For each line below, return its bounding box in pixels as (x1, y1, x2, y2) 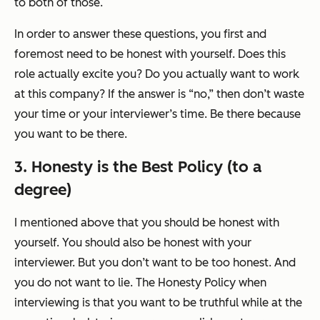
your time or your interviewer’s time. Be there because (14, 106, 301, 121)
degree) (14, 179, 71, 199)
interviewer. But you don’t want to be (14, 255, 211, 269)
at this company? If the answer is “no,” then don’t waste (14, 86, 304, 101)
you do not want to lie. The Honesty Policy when (14, 275, 266, 289)
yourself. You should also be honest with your (14, 235, 251, 249)
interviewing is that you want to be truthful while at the (14, 295, 302, 309)
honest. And (230, 255, 296, 269)
